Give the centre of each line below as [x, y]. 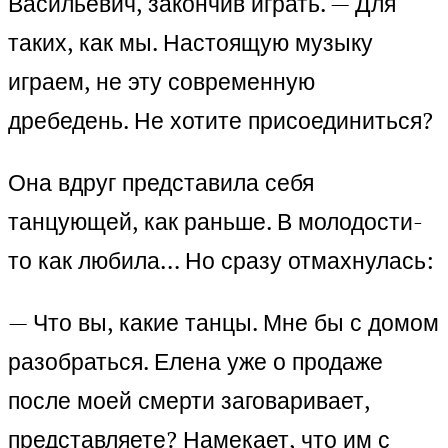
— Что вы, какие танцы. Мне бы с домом [223, 323]
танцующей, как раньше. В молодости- [215, 222]
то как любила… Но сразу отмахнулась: [221, 261]
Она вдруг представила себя [161, 183]
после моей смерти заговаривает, [189, 401]
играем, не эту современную [161, 82]
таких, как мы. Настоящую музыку [190, 43]
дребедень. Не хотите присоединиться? [220, 121]
